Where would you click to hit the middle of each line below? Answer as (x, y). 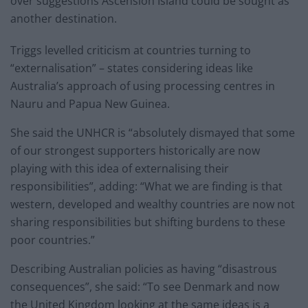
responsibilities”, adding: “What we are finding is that (146, 187)
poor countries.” (53, 240)
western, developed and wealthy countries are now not (153, 205)
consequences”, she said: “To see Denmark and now (145, 287)
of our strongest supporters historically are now (135, 151)
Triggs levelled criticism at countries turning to (131, 51)
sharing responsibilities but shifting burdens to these (148, 222)
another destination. (64, 19)
